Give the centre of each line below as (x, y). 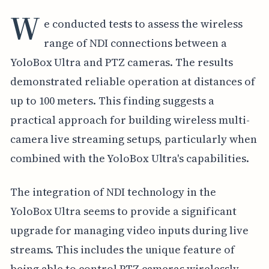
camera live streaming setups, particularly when (133, 139)
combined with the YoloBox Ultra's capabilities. (129, 158)
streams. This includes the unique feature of (122, 249)
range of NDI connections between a (135, 43)
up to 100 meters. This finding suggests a (112, 100)
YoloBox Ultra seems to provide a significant (123, 211)
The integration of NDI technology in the (113, 192)
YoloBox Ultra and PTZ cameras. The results (121, 62)
